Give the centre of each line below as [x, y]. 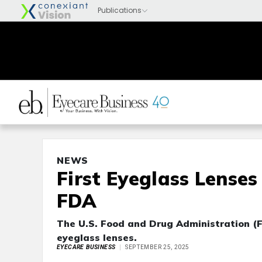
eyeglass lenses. [97, 237]
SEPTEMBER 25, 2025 [157, 247]
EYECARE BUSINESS [86, 247]
